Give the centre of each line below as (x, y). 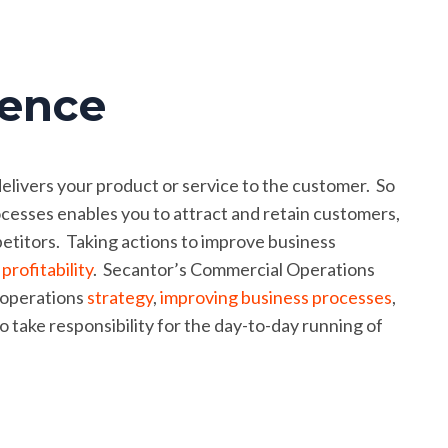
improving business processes (275, 297)
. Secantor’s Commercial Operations (233, 269)
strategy (119, 297)
